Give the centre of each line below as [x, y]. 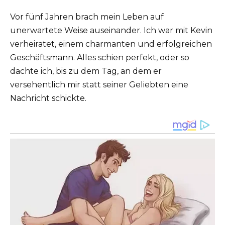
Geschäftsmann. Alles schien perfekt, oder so [100, 58]
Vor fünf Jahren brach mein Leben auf [87, 17]
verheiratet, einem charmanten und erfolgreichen [111, 44]
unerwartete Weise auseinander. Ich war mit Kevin [111, 30]
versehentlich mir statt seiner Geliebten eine [99, 85]
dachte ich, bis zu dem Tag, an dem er [86, 71]
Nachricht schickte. [48, 98]
